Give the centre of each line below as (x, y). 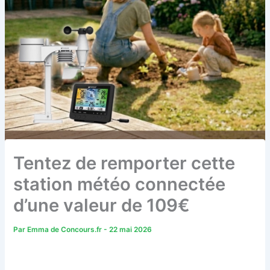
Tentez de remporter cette (124, 163)
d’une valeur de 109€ (102, 205)
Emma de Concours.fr (66, 229)
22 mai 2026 (131, 229)
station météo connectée (120, 184)
